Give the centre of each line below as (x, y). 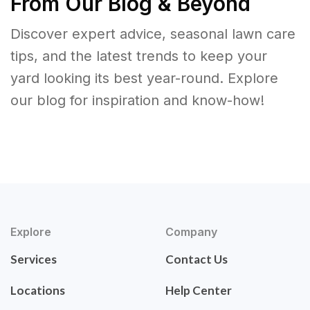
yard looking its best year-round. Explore (144, 78)
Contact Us (197, 259)
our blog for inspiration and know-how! (137, 100)
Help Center (199, 290)
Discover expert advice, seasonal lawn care (153, 34)
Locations (38, 290)
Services (34, 259)
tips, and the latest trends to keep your (139, 56)
